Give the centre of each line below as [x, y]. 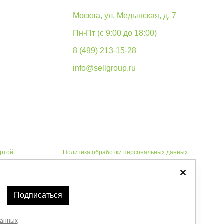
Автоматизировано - [83, 188]
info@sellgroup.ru [104, 68]
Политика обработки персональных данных [125, 152]
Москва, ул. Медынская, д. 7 [125, 16]
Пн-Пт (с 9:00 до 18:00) [115, 33]
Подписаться [38, 195]
